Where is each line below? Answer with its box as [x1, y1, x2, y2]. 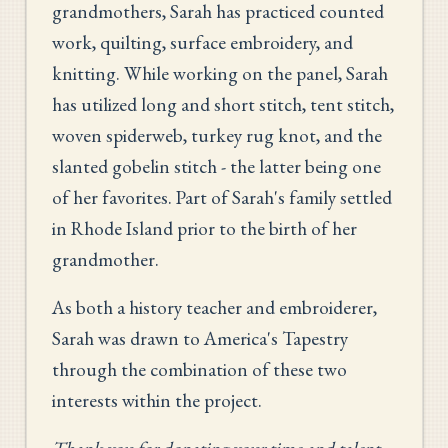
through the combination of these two [52, 356, 347, 382]
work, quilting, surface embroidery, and [52, 29, 353, 55]
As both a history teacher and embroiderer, [52, 294, 377, 320]
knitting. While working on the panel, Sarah [52, 60, 388, 86]
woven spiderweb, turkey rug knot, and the [52, 122, 382, 148]
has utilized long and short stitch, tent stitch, [52, 91, 394, 117]
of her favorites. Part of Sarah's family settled [52, 184, 392, 210]
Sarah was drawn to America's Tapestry [52, 325, 348, 351]
